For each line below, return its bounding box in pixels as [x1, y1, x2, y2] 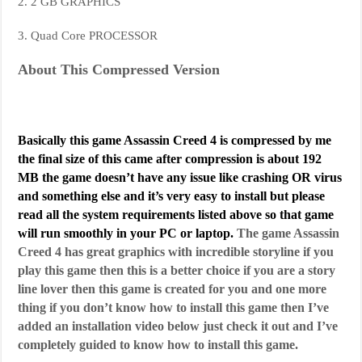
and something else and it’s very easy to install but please [18, 189, 326, 204]
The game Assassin [237, 226, 340, 241]
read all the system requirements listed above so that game [18, 208, 335, 222]
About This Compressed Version [18, 61, 221, 78]
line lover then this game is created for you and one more [18, 282, 327, 297]
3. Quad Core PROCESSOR [18, 29, 158, 43]
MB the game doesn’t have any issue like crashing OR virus [18, 170, 343, 185]
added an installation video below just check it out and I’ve [18, 319, 339, 334]
